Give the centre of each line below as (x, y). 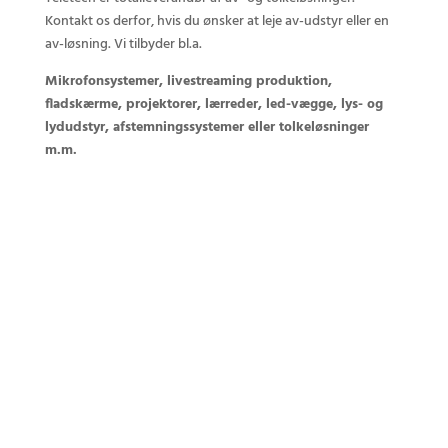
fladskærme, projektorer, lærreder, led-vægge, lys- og (213, 105)
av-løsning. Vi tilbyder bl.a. (123, 45)
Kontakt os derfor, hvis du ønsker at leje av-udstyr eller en (216, 22)
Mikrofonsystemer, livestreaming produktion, (188, 82)
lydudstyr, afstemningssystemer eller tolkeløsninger (206, 128)
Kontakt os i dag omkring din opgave (224, 333)
